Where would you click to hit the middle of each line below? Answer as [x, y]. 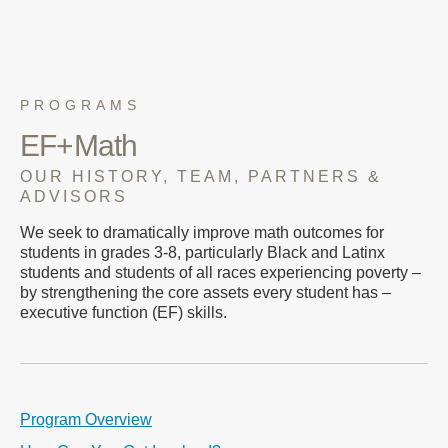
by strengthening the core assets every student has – [205, 292]
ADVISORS [74, 196]
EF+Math [79, 145]
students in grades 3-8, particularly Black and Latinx [202, 252]
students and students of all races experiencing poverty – [220, 272]
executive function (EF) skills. [123, 312]
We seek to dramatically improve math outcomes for [202, 232]
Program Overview [86, 419]
